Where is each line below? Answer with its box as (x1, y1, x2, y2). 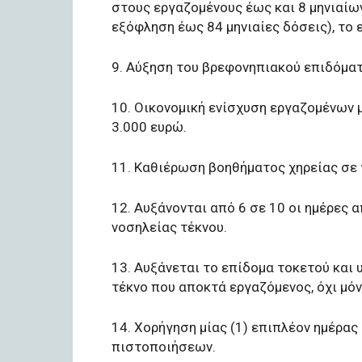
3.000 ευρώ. (112, 118, 187, 135)
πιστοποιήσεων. (112, 338, 216, 355)
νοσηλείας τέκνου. (112, 218, 227, 235)
